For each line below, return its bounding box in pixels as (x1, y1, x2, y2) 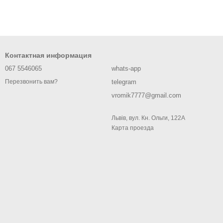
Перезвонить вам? (5, 78, 58, 86)
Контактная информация (5, 51, 92, 59)
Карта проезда (111, 124, 154, 131)
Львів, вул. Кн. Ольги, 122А (111, 114, 185, 121)
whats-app (111, 65, 141, 72)
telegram (111, 78, 136, 86)
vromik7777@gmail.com (111, 92, 181, 99)
